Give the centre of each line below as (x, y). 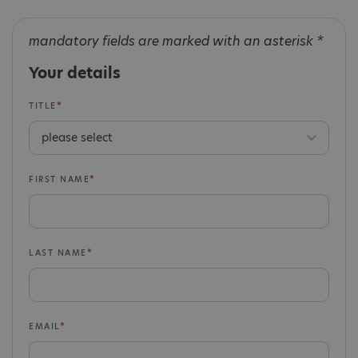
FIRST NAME (59, 179)
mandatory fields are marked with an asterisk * (176, 41)
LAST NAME (58, 253)
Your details (75, 73)
